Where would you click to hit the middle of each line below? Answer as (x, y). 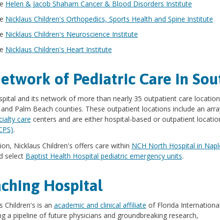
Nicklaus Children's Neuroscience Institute (71, 34)
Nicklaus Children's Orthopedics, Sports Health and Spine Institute (109, 19)
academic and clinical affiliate (100, 205)
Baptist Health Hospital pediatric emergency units (104, 156)
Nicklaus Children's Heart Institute (58, 50)
